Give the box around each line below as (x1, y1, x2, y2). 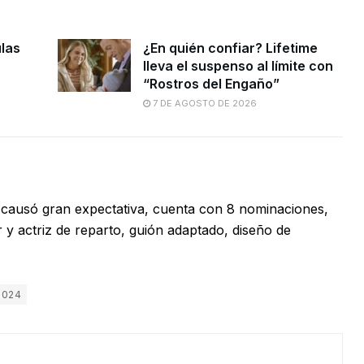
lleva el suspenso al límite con (142, 58, 333, 75)
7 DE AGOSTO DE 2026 (149, 97, 257, 110)
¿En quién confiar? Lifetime (142, 40, 318, 57)
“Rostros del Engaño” (142, 76, 279, 93)
